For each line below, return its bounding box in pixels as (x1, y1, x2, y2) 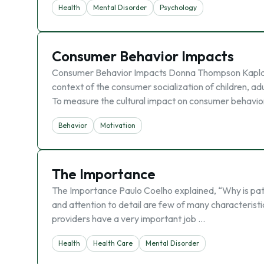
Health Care (93, 239, 133, 247)
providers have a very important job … (52, 213, 205, 225)
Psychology (160, 3, 197, 12)
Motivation (100, 121, 136, 130)
